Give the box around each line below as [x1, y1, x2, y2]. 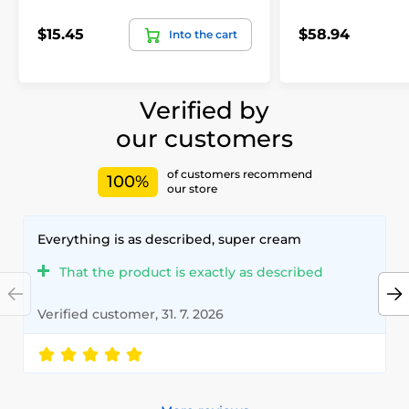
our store [166, 182, 217, 196]
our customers [116, 123, 293, 153]
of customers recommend [166, 167, 312, 182]
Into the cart [169, 26, 237, 41]
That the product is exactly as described [59, 263, 323, 280]
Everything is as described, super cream [37, 230, 301, 247]
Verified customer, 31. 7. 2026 [37, 305, 224, 322]
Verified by [140, 95, 269, 125]
